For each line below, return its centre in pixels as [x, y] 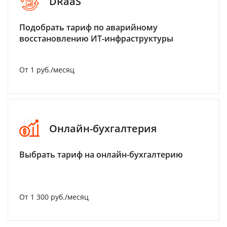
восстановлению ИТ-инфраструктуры [96, 39]
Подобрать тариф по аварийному [88, 27]
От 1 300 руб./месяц [54, 197]
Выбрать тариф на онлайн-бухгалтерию [101, 155]
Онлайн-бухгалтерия [103, 128]
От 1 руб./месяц [47, 70]
